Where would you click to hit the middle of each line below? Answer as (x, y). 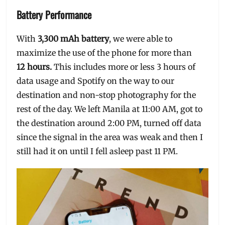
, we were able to (141, 38)
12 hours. (35, 67)
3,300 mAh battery (74, 38)
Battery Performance (54, 14)
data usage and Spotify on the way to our (96, 81)
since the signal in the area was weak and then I (110, 137)
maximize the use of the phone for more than (104, 52)
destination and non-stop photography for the (106, 95)
